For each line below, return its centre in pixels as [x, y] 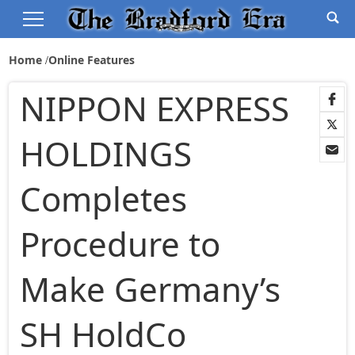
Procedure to [120, 244]
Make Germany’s [151, 289]
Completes [104, 199]
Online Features [92, 60]
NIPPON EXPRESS [155, 109]
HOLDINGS [106, 154]
